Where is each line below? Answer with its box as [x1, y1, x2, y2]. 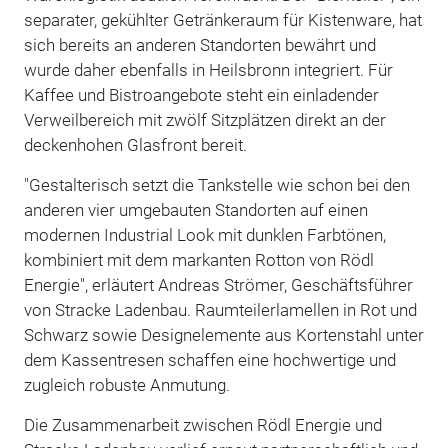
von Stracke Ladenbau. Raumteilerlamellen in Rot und [23, 299, 417, 320]
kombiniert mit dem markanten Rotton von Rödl [23, 249, 374, 270]
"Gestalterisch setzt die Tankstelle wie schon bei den [23, 174, 410, 195]
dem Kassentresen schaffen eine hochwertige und [23, 349, 396, 370]
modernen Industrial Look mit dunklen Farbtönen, [23, 224, 386, 245]
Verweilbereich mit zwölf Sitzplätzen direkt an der [23, 109, 386, 130]
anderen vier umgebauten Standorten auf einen [23, 199, 368, 220]
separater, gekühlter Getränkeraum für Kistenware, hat [23, 9, 422, 30]
